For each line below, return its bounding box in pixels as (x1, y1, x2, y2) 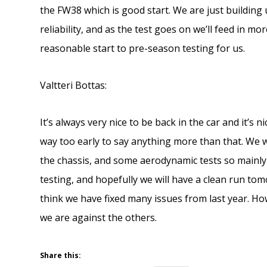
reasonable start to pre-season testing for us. (40, 42, 246, 55)
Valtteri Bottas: (40, 79, 107, 92)
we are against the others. (40, 211, 157, 225)
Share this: (40, 250, 82, 261)
